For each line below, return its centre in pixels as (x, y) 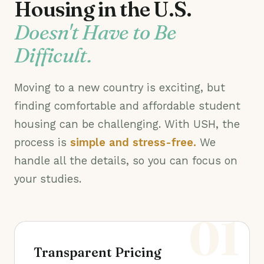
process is (42, 142)
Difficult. (53, 55)
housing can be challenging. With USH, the (127, 124)
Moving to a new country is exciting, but (120, 88)
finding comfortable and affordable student (127, 106)
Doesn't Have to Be (95, 32)
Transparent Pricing (98, 253)
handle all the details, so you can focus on (126, 161)
